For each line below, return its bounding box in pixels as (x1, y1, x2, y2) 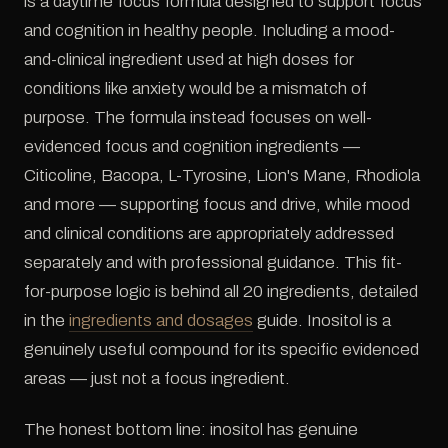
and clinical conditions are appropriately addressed (24, 223, 394, 243)
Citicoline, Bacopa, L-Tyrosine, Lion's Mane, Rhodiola (24, 165, 420, 185)
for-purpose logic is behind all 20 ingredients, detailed (24, 281, 418, 301)
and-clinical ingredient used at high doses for (24, 49, 354, 69)
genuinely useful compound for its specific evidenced (24, 339, 419, 359)
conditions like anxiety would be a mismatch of (24, 78, 367, 98)
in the (24, 310, 69, 330)
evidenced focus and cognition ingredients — (24, 136, 360, 156)
